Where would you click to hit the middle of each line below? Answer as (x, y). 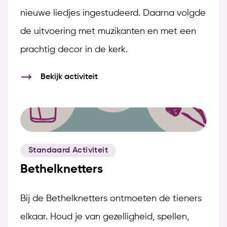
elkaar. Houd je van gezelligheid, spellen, (105, 217)
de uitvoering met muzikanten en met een (108, 32)
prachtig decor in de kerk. (74, 50)
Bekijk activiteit (69, 77)
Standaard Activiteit (68, 151)
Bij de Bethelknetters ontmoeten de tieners (111, 199)
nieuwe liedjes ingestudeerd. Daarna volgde (113, 13)
